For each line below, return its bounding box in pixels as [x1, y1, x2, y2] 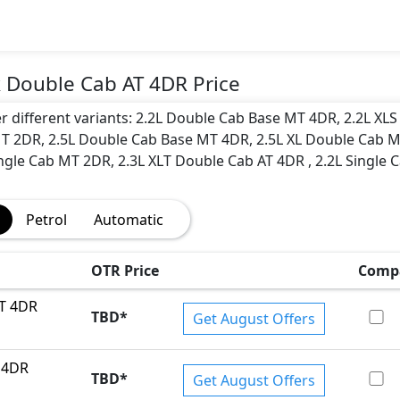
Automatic [93, 209, 163, 229]
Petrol [25, 209, 67, 229]
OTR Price [90, 260, 159, 280]
